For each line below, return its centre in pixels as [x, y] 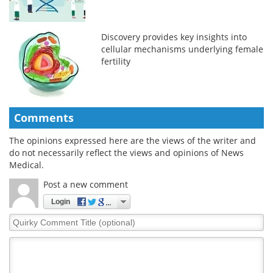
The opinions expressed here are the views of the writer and [133, 140]
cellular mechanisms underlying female [183, 49]
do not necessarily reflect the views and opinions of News [126, 152]
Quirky [23, 219]
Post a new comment [86, 184]
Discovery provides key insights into [174, 37]
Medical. [27, 165]
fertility [116, 61]
